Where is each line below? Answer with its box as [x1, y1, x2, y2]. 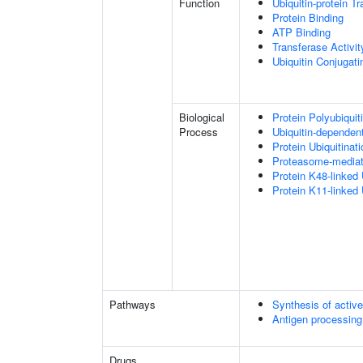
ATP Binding [272, 24, 331, 40]
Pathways [109, 297, 156, 312]
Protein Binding [272, 10, 344, 25]
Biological [179, 109, 224, 125]
